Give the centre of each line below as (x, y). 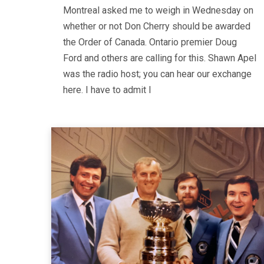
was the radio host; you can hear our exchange (157, 74)
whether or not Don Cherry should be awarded (157, 26)
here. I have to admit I (107, 90)
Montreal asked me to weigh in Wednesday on (158, 10)
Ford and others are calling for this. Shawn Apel (160, 58)
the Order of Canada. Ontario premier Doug (150, 42)
